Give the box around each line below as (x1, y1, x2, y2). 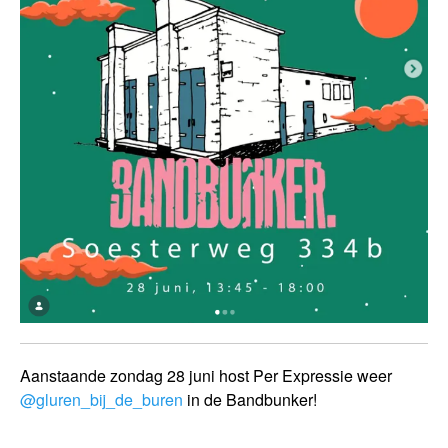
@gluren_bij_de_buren (20, 387, 183, 411)
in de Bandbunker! (183, 387, 317, 411)
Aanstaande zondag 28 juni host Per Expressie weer (20, 363, 392, 387)
